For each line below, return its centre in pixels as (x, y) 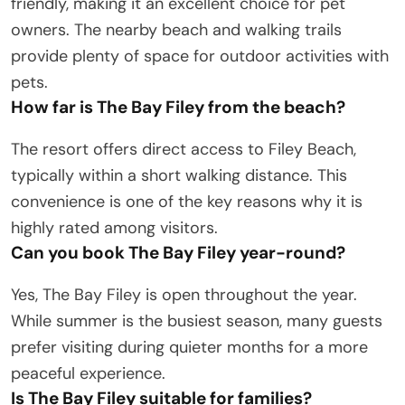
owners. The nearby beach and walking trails (176, 29)
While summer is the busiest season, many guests (197, 320)
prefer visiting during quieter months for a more (189, 347)
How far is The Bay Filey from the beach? (178, 107)
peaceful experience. (88, 373)
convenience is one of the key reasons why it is (187, 201)
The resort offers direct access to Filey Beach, (184, 149)
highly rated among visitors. (114, 227)
